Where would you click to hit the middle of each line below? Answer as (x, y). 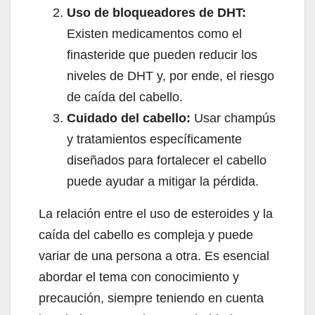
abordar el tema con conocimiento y (139, 277)
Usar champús (233, 118)
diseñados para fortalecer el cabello (167, 161)
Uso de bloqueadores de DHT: (156, 13)
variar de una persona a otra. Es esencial (154, 256)
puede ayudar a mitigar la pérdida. (163, 182)
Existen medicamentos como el (154, 34)
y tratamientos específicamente (154, 140)
